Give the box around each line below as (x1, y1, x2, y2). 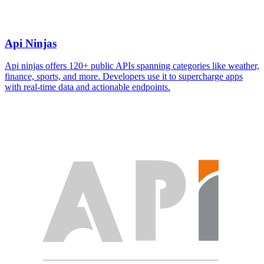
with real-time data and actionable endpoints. (5, 82, 170, 93)
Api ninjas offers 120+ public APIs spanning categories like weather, (5, 61, 259, 71)
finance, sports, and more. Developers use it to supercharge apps (5, 71, 243, 82)
